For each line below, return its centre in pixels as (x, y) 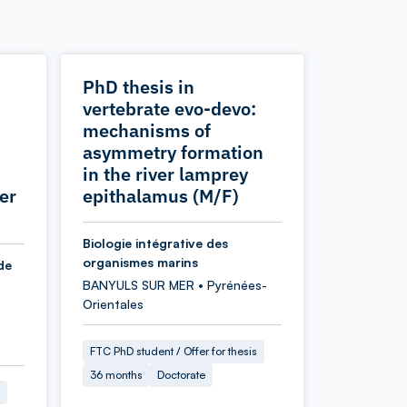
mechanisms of (147, 130)
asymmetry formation (173, 152)
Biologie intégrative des (155, 243)
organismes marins (140, 262)
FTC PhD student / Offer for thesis (174, 351)
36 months (116, 375)
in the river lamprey (165, 174)
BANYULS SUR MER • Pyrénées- (175, 285)
